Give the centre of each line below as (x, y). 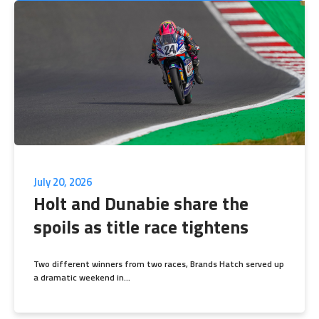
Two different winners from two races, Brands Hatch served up (159, 264)
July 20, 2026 (63, 182)
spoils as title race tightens (141, 228)
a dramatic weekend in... (82, 278)
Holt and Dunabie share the (141, 204)
